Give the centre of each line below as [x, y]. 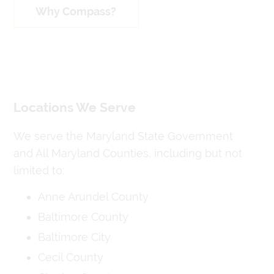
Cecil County [70, 257]
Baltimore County [83, 217]
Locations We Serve [74, 107]
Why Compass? [76, 11]
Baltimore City [74, 237]
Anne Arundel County [93, 196]
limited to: [39, 170]
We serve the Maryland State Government [123, 136]
